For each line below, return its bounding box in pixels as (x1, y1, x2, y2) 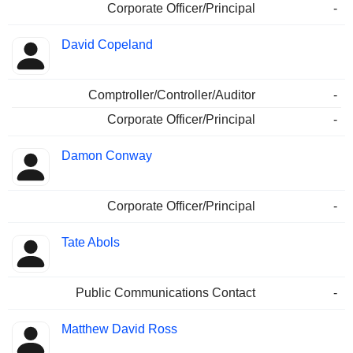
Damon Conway (61, 149, 152, 163)
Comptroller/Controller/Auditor (88, 88, 255, 102)
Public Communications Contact (76, 286, 255, 300)
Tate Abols (61, 236, 120, 250)
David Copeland (61, 38, 153, 52)
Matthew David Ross (61, 322, 177, 336)
